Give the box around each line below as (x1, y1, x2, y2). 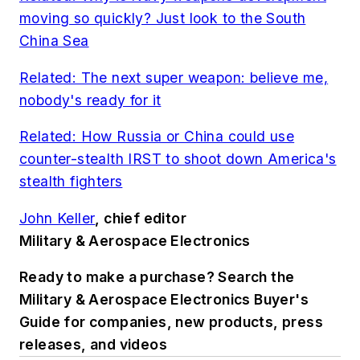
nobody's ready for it (19, 91, 162, 108)
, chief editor (95, 209, 187, 227)
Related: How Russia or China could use (19, 128, 295, 145)
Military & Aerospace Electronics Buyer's (19, 291, 309, 309)
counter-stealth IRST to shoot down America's (19, 150, 337, 168)
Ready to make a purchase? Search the (19, 268, 295, 286)
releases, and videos (19, 336, 167, 354)
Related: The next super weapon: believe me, (19, 68, 329, 86)
